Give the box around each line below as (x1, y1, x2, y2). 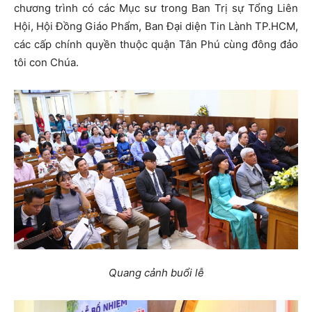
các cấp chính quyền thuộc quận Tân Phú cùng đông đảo (14, 38, 298, 51)
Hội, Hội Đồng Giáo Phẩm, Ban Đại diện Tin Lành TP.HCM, (14, 19, 298, 33)
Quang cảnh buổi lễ (108, 266, 204, 280)
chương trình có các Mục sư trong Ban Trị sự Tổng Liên (14, 1, 298, 15)
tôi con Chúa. (14, 56, 79, 69)
